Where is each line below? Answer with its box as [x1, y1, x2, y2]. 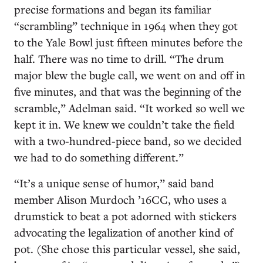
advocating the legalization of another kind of [14, 225, 233, 240]
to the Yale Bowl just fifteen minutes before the [14, 35, 242, 49]
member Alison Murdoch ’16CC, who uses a [14, 192, 227, 207]
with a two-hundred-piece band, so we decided [14, 133, 242, 148]
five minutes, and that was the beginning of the [14, 84, 241, 99]
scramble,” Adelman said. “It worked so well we [14, 100, 245, 115]
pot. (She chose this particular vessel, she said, [14, 241, 240, 256]
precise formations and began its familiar [14, 2, 211, 16]
